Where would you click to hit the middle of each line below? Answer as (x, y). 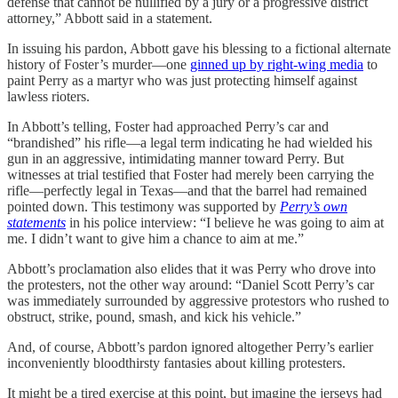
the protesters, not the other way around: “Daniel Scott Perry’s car (191, 284)
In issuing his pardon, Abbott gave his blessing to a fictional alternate (199, 48)
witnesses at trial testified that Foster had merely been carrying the (191, 174)
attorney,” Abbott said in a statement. (110, 18)
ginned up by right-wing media (277, 64)
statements (36, 222)
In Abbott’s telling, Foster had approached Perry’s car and (168, 126)
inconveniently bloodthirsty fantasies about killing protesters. (176, 362)
